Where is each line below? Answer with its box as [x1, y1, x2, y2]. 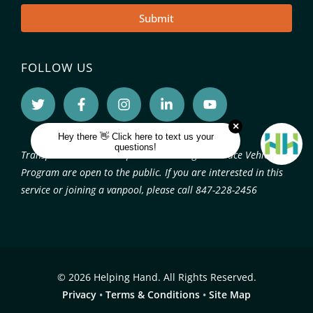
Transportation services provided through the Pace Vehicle [21, 148, 276, 162]
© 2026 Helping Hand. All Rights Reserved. [57, 270, 256, 284]
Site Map [209, 288, 251, 302]
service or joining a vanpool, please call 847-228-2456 [21, 183, 257, 197]
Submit [139, 10, 174, 25]
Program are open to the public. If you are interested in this [21, 166, 283, 180]
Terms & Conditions [105, 288, 200, 302]
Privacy [62, 288, 96, 302]
